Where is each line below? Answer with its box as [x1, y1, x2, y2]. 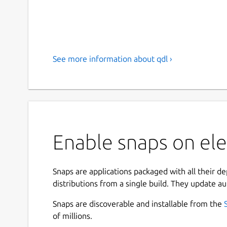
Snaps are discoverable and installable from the [53, 199, 224, 208]
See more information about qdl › [53, 54, 172, 63]
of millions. [53, 211, 92, 220]
